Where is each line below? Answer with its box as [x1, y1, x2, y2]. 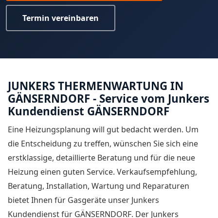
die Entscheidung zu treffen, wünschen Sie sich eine [8, 138, 198, 149]
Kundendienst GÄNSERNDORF [8, 103, 169, 119]
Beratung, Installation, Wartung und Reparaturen [8, 180, 189, 191]
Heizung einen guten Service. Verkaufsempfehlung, [8, 166, 197, 177]
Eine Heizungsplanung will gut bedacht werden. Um [8, 124, 199, 135]
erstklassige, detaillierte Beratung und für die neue [8, 152, 195, 163]
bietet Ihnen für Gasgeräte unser [8, 194, 131, 205]
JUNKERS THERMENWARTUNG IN [8, 78, 183, 93]
